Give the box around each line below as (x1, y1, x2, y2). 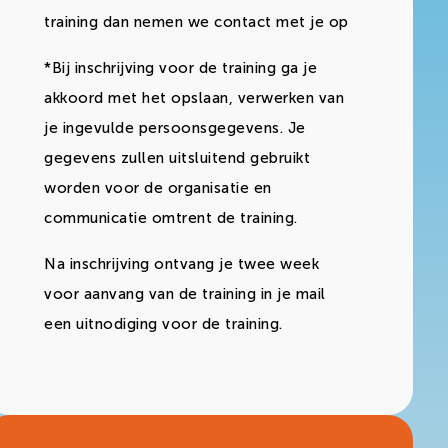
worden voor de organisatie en (44, 178, 272, 197)
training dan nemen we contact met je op (44, 12, 349, 31)
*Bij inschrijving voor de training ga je (44, 58, 317, 77)
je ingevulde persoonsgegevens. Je (44, 118, 306, 137)
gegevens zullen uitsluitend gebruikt (44, 148, 310, 167)
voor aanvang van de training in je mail (44, 284, 326, 303)
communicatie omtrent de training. (44, 208, 298, 227)
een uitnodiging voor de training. (44, 314, 283, 333)
